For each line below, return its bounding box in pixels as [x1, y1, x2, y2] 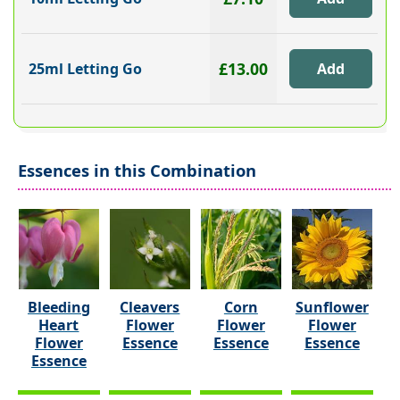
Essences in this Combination [18, 158, 256, 181]
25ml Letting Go [29, 59, 143, 79]
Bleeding [27, 296, 90, 317]
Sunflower [295, 296, 369, 317]
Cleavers [120, 296, 180, 317]
